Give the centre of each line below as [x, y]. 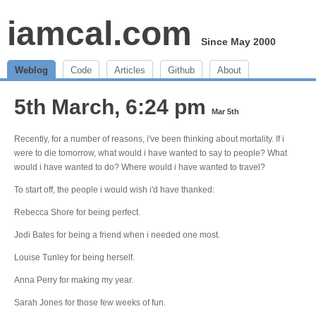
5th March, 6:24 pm [113, 107]
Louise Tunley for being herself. [74, 257]
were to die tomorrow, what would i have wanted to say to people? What [151, 153]
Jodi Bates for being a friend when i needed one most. [117, 235]
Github [181, 70]
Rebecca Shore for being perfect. [77, 212]
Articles [130, 70]
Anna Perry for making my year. [74, 280]
